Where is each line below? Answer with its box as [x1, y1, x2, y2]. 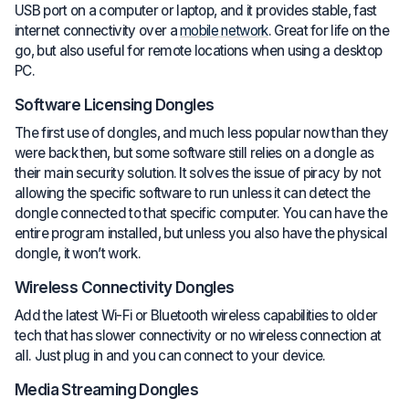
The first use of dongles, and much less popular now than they [15, 123, 389, 142]
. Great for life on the [267, 22, 389, 40]
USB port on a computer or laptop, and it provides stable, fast [15, 2, 377, 20]
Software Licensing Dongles [15, 95, 215, 115]
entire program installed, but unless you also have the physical [15, 224, 387, 242]
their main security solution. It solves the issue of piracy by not [15, 163, 381, 182]
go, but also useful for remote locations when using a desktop [15, 42, 383, 60]
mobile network [180, 22, 268, 40]
